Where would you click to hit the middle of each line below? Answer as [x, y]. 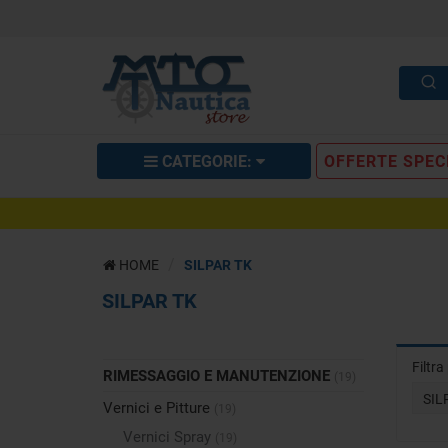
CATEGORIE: [206, 161]
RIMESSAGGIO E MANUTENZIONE [218, 375]
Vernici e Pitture [158, 407]
